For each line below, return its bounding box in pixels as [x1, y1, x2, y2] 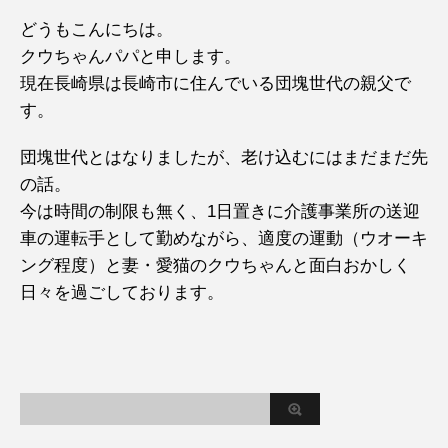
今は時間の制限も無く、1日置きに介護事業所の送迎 [20, 202, 420, 221]
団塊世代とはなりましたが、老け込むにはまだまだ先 [20, 148, 428, 167]
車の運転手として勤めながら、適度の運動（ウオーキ [20, 229, 428, 248]
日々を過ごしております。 [20, 283, 224, 302]
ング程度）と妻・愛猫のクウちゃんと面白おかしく [20, 256, 411, 275]
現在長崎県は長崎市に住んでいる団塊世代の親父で [20, 74, 411, 93]
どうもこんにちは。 [20, 20, 173, 39]
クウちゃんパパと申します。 [20, 47, 241, 66]
